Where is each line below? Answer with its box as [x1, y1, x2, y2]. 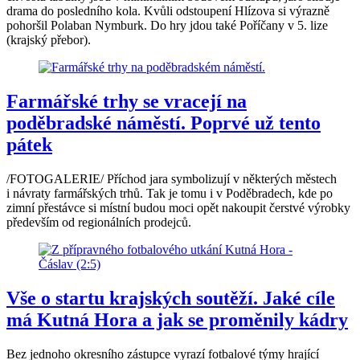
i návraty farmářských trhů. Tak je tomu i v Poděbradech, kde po [6, 186, 333, 200]
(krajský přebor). [6, 33, 91, 47]
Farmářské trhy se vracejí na [6, 91, 247, 112]
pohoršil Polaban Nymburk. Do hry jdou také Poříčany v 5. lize [6, 18, 328, 33]
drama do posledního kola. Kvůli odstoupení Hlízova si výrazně [6, 4, 329, 18]
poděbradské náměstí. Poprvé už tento [6, 112, 321, 134]
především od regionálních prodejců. [6, 215, 191, 229]
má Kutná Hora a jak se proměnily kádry [6, 309, 348, 330]
